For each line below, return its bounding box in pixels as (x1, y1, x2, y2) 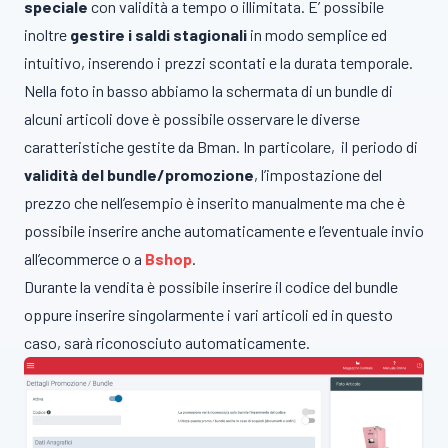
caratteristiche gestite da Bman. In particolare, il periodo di (24, 137, 418, 156)
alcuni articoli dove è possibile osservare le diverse (24, 109, 360, 128)
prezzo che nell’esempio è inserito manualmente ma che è (24, 193, 405, 212)
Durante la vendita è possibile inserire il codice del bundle (24, 277, 398, 296)
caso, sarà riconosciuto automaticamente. (24, 333, 313, 352)
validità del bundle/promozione (24, 165, 254, 184)
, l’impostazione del (254, 165, 382, 184)
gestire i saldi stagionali (67, 25, 250, 44)
